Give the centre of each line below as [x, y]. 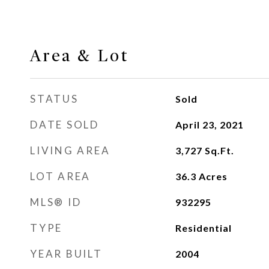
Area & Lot [80, 56]
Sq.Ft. [219, 150]
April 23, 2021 [209, 125]
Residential [203, 228]
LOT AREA [60, 176]
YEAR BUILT [66, 254]
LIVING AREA [70, 150]
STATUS [54, 99]
